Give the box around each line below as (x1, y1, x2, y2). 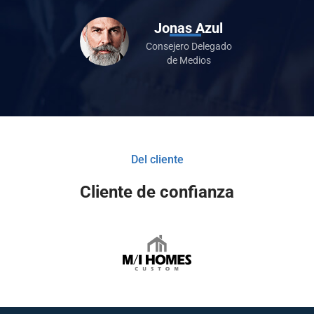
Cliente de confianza (80, 182, 234, 203)
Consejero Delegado (145, 41, 232, 53)
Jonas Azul (154, 20, 223, 37)
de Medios (166, 55, 211, 67)
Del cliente (130, 153, 184, 167)
